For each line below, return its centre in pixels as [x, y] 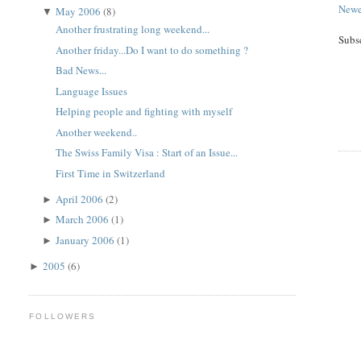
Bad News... [81, 71]
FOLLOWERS [62, 317]
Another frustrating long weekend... [132, 29]
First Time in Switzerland [110, 173]
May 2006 [80, 12]
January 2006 [87, 240]
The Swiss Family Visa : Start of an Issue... [146, 153]
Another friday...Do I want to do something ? [151, 50]
